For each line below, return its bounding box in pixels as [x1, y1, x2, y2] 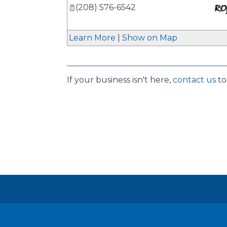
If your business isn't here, [67, 75, 173, 85]
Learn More [69, 33, 116, 43]
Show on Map [122, 33, 177, 43]
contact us [173, 75, 216, 85]
